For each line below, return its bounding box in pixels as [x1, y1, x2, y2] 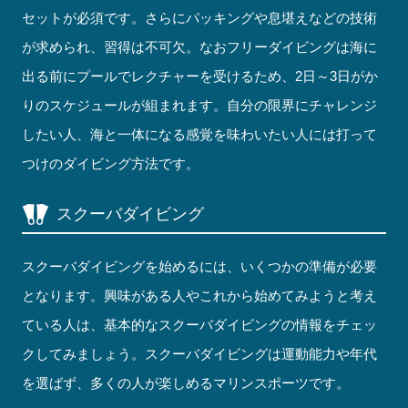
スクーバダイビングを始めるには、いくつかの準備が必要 [22, 259, 378, 275]
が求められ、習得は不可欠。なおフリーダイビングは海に [22, 39, 378, 56]
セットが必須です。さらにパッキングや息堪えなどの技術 [22, 10, 378, 26]
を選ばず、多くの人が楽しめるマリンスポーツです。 [22, 375, 351, 392]
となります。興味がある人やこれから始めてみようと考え [22, 288, 378, 304]
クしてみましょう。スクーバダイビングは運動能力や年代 [22, 346, 378, 362]
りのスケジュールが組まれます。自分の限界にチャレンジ [22, 97, 378, 114]
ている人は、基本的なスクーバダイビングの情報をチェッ [22, 317, 378, 333]
